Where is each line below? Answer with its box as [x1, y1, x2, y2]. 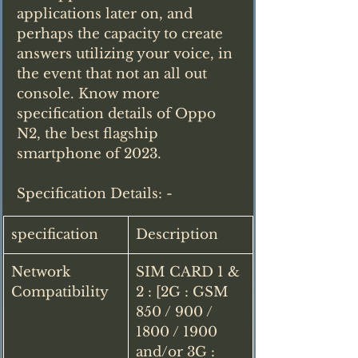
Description [136, 225, 218, 243]
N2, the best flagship [17, 125, 162, 142]
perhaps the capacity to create [17, 25, 227, 42]
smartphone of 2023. [17, 145, 161, 162]
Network [11, 263, 74, 280]
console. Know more [17, 85, 164, 102]
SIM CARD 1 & [136, 263, 244, 280]
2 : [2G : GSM [136, 283, 233, 300]
